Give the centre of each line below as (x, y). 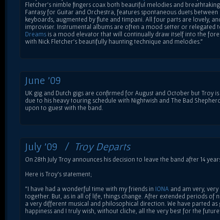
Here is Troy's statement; (58, 174)
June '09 (43, 80)
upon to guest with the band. (64, 108)
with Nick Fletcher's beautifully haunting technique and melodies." (114, 41)
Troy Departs (102, 146)
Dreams (36, 34)
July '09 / (50, 146)
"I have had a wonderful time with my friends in (90, 189)
